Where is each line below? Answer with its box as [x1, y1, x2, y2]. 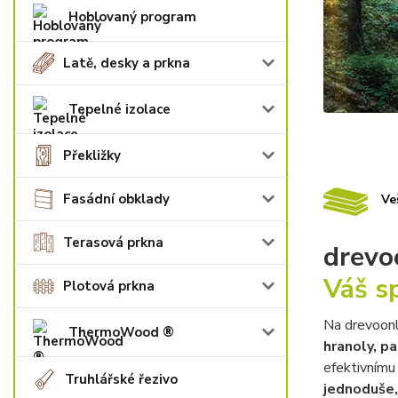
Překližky [63, 147, 121, 164]
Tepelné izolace [68, 100, 171, 118]
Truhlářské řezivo [65, 370, 178, 388]
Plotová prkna [63, 277, 155, 295]
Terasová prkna [63, 234, 163, 251]
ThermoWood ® [68, 323, 174, 341]
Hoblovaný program [68, 8, 196, 26]
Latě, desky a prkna [63, 54, 190, 72]
